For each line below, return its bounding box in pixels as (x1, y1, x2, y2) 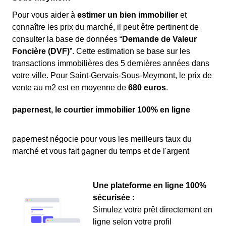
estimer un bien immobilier (77, 11, 178, 19)
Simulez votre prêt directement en (93, 205, 212, 214)
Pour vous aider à (12, 11, 77, 19)
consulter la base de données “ (12, 35, 122, 43)
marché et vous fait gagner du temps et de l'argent (12, 147, 189, 155)
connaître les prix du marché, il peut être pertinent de (12, 23, 199, 31)
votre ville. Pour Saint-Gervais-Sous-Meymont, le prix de (12, 71, 212, 80)
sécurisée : (93, 193, 135, 202)
